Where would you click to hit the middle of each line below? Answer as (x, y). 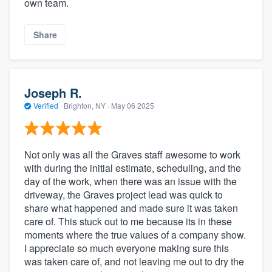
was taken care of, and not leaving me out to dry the (134, 261)
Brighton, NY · (87, 106)
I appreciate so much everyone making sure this (127, 248)
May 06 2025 (133, 106)
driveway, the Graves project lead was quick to (124, 194)
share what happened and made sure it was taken (131, 208)
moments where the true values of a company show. (135, 234)
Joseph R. (53, 93)
